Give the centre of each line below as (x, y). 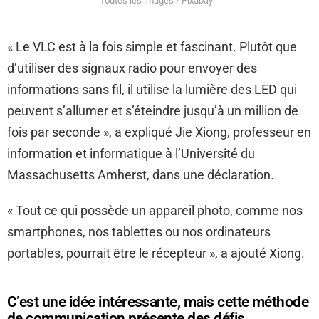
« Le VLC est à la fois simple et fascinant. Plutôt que (152, 46)
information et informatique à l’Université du (131, 153)
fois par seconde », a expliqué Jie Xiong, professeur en (159, 132)
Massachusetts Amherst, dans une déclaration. (141, 174)
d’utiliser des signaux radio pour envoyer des (132, 68)
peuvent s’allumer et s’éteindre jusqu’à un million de (153, 110)
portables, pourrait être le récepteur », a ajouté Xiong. (156, 253)
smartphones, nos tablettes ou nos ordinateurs (139, 231)
